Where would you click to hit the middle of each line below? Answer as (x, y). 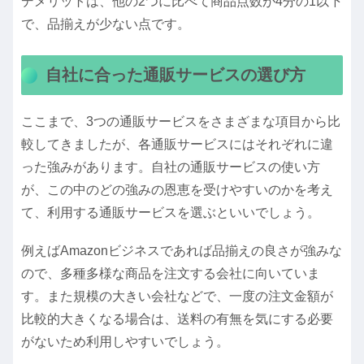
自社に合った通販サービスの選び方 (175, 74)
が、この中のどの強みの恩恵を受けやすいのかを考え (177, 190)
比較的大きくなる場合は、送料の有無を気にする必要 (177, 319)
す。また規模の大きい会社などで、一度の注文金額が (177, 297)
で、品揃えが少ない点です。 (106, 24)
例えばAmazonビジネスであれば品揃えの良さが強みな (182, 251)
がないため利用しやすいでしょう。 (125, 342)
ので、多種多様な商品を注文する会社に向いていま (171, 274)
